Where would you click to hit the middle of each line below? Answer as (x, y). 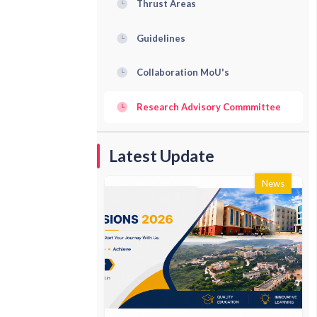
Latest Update (162, 156)
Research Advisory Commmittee (208, 107)
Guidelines (161, 38)
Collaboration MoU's (183, 73)
